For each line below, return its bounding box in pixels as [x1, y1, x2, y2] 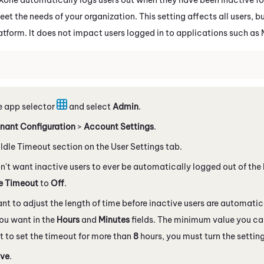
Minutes [98, 214, 130, 225]
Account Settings [84, 121, 154, 132]
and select [67, 101, 113, 112]
